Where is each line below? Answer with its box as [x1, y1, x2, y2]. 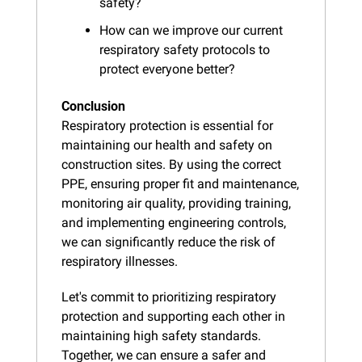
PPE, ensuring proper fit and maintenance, [61, 175, 299, 192]
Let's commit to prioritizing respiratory [61, 288, 276, 305]
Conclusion [61, 98, 125, 114]
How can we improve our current [99, 22, 283, 38]
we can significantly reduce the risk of [61, 234, 276, 250]
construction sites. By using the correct [61, 156, 281, 172]
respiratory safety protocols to [99, 41, 270, 57]
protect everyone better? [99, 61, 235, 77]
